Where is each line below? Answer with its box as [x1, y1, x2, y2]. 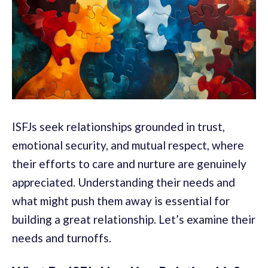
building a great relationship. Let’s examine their [12, 212, 255, 227]
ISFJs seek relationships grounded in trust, [12, 120, 225, 134]
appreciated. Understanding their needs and [12, 175, 235, 190]
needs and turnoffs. [12, 231, 111, 245]
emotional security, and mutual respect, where [12, 138, 244, 153]
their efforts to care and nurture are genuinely [12, 157, 246, 171]
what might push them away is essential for [12, 194, 230, 208]
